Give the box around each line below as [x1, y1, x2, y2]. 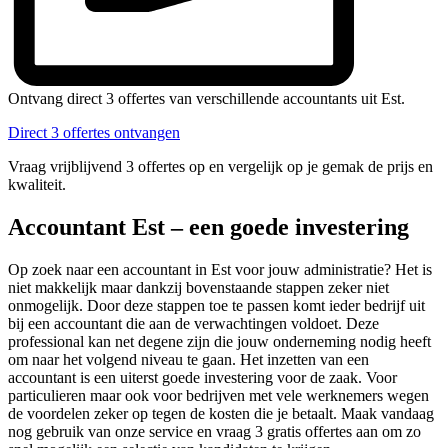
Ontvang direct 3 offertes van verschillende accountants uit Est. [8, 89, 405, 107]
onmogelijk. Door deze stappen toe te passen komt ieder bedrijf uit [8, 296, 425, 314]
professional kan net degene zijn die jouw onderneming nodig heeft [8, 332, 431, 350]
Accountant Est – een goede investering [8, 213, 409, 240]
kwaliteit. [8, 175, 66, 193]
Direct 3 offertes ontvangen [8, 123, 180, 141]
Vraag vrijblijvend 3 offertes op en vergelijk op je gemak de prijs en [8, 157, 433, 175]
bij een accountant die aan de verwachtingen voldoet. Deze [8, 314, 379, 332]
